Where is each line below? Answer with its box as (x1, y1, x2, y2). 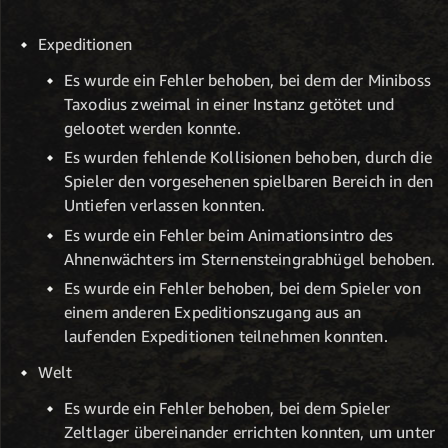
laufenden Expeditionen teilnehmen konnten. (64, 326, 388, 347)
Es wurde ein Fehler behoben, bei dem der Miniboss (64, 69, 431, 90)
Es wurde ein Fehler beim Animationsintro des (64, 224, 394, 245)
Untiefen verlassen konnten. (64, 195, 266, 216)
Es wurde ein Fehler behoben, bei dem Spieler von (64, 278, 421, 299)
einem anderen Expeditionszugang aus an (64, 302, 362, 323)
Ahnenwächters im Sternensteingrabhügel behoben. (64, 248, 436, 269)
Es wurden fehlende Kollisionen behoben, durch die (64, 147, 432, 168)
